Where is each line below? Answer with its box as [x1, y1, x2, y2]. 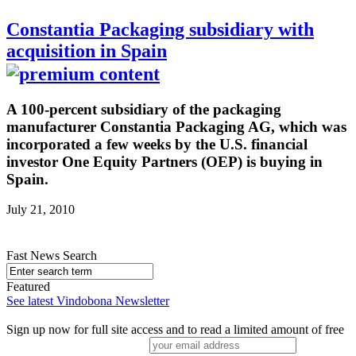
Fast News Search [6, 249, 97, 263]
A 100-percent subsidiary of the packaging [6, 100, 281, 118]
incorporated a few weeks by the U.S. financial [6, 135, 308, 153]
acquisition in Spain [6, 40, 167, 61]
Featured [6, 280, 50, 294]
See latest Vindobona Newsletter [6, 294, 169, 308]
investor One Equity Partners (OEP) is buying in [6, 153, 323, 170]
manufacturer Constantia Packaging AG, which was [6, 118, 346, 135]
